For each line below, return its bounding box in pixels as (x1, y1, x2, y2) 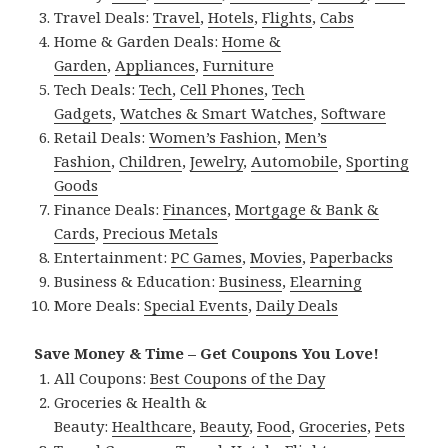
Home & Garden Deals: (54, 30, 223, 51)
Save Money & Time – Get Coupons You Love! (34, 342, 380, 363)
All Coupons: (54, 367, 151, 388)
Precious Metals (103, 222, 219, 243)
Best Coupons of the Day (150, 367, 326, 388)
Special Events (144, 294, 249, 315)
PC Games (171, 246, 243, 267)
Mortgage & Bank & (235, 198, 380, 219)
